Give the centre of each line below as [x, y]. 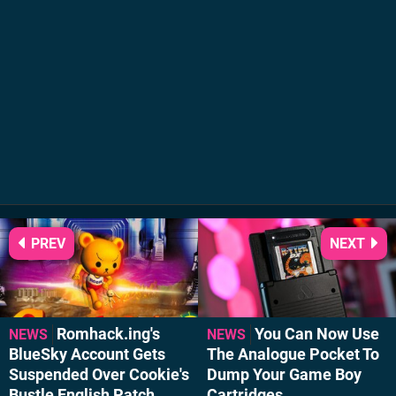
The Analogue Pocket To [293, 354]
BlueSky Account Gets [87, 354]
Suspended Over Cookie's [99, 374]
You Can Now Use [317, 334]
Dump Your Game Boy [284, 374]
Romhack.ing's [108, 334]
